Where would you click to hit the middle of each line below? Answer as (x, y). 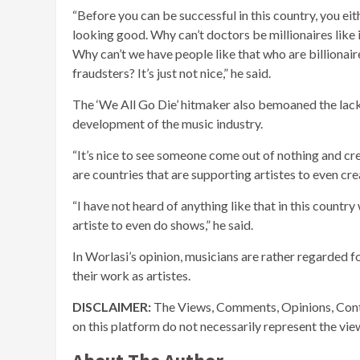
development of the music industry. (168, 124)
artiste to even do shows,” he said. (163, 225)
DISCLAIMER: (113, 307)
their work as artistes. (131, 276)
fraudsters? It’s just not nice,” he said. (172, 73)
